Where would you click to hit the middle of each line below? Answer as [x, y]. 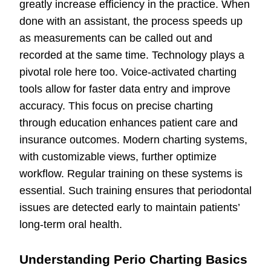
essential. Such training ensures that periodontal [135, 191]
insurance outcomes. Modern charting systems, [133, 140]
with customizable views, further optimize [118, 157]
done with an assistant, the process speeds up [131, 21]
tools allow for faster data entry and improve [125, 89]
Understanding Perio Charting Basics [133, 260]
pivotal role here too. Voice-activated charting [128, 72]
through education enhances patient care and [129, 123]
